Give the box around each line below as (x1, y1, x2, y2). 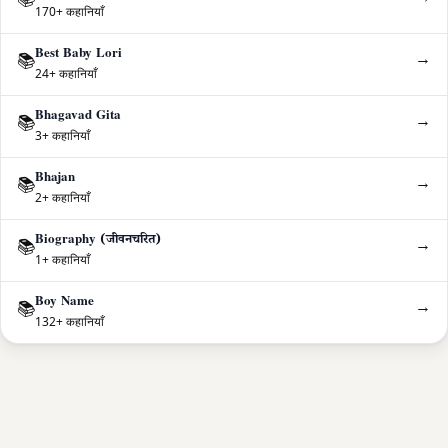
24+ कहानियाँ (35, 65, 97, 83)
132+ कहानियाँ (35, 313, 104, 331)
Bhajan (35, 169, 75, 190)
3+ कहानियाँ (35, 127, 90, 145)
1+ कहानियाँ (35, 251, 90, 269)
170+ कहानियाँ (35, 3, 104, 21)
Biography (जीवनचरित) (35, 231, 161, 252)
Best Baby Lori (35, 45, 122, 66)
